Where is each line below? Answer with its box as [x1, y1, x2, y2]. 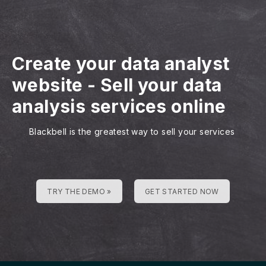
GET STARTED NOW [144, 186, 219, 196]
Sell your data [100, 74, 222, 96]
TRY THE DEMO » [47, 186, 112, 196]
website [12, 74, 83, 96]
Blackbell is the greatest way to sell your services [29, 126, 235, 137]
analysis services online [12, 95, 226, 117]
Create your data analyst [12, 52, 230, 74]
